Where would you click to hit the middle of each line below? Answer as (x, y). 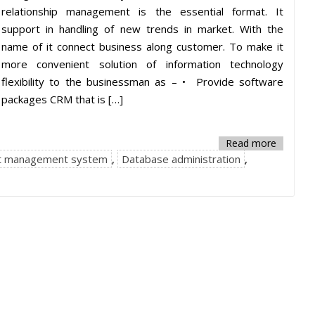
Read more (251, 143)
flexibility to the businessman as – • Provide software (143, 82)
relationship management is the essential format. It (143, 11)
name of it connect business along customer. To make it (143, 46)
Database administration (181, 159)
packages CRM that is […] (62, 99)
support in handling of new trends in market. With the (143, 29)
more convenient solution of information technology (143, 64)
